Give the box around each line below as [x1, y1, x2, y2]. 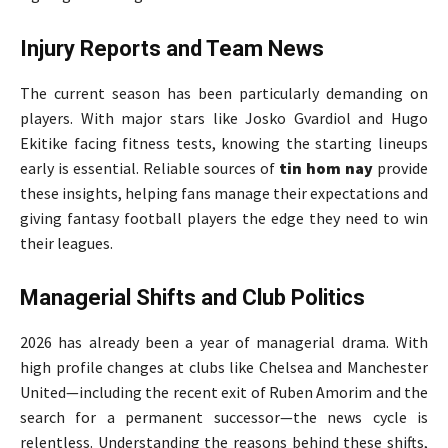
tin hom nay [279, 157, 373, 178]
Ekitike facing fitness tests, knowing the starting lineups [20, 132, 428, 153]
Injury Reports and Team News [20, 35, 324, 61]
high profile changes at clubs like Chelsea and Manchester [20, 356, 428, 377]
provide [373, 157, 428, 178]
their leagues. [20, 232, 113, 253]
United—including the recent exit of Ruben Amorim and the [20, 381, 428, 402]
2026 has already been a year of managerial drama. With [20, 331, 428, 352]
